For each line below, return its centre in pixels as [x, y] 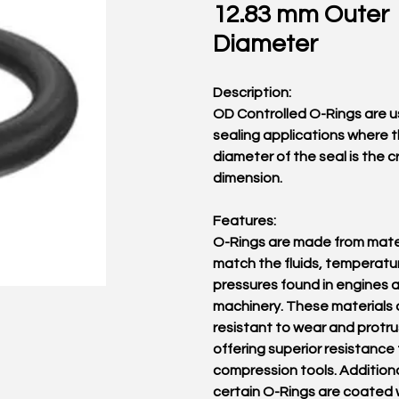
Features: [244, 221]
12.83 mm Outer [301, 15]
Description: [252, 93]
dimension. [248, 178]
